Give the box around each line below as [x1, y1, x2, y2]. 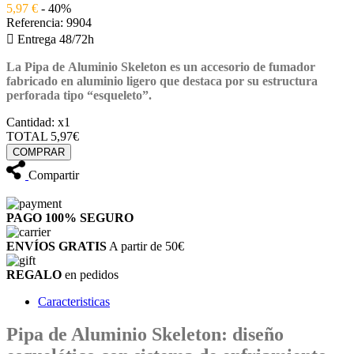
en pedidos [65, 267, 119, 281]
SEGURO [80, 210, 134, 224]
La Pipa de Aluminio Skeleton [6, 59, 167, 73]
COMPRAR [13, 145, 65, 158]
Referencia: [6, 15, 66, 29]
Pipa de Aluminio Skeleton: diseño [6, 324, 284, 345]
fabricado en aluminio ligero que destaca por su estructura [6, 73, 318, 88]
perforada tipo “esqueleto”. [6, 88, 152, 102]
